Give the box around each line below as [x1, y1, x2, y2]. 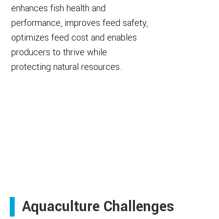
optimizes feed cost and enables [11, 31, 137, 44]
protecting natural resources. [11, 61, 122, 73]
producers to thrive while [11, 46, 107, 59]
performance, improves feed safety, [11, 17, 148, 29]
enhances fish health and [11, 2, 106, 15]
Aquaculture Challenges [22, 196, 174, 217]
